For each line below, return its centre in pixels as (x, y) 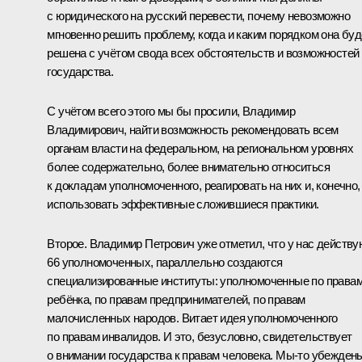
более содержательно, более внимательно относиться (188, 166)
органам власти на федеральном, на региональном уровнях (200, 148)
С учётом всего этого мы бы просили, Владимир (171, 111)
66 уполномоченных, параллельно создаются (165, 262)
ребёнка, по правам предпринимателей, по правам (176, 299)
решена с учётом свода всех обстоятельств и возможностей (203, 53)
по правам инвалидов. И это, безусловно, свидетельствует (200, 336)
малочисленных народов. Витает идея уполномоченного (192, 318)
